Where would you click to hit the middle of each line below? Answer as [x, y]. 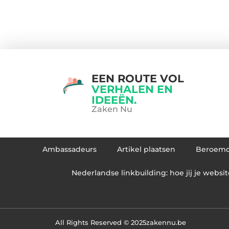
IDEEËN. [114, 100]
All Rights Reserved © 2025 [100, 223]
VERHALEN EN [132, 89]
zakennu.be [166, 223]
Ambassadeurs [69, 149]
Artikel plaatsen [146, 149]
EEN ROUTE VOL [138, 78]
